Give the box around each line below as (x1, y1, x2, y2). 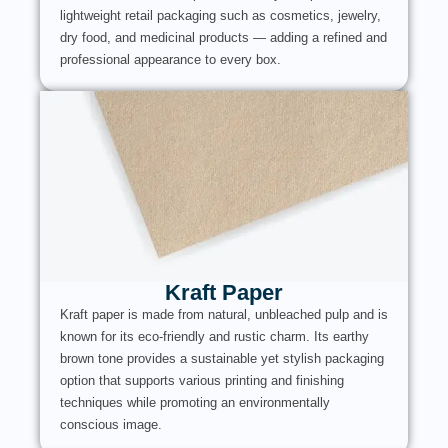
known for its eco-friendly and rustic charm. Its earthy (60, 328, 369, 344)
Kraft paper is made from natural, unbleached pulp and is (60, 306, 388, 322)
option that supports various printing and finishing (60, 372, 344, 388)
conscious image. (60, 416, 162, 432)
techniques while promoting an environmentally (60, 394, 330, 410)
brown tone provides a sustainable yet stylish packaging (60, 350, 384, 366)
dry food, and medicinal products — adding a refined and (60, 29, 387, 45)
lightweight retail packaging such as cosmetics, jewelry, (60, 7, 381, 23)
